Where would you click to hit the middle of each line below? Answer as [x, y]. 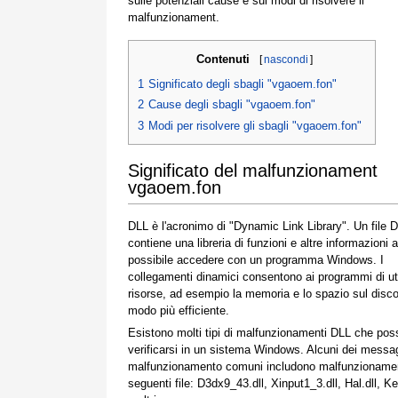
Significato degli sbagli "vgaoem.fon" [243, 84]
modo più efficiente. [179, 310]
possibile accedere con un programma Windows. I [256, 259]
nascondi [286, 59]
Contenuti [223, 59]
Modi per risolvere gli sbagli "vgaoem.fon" [255, 125]
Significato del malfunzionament [253, 170]
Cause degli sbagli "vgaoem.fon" [232, 105]
